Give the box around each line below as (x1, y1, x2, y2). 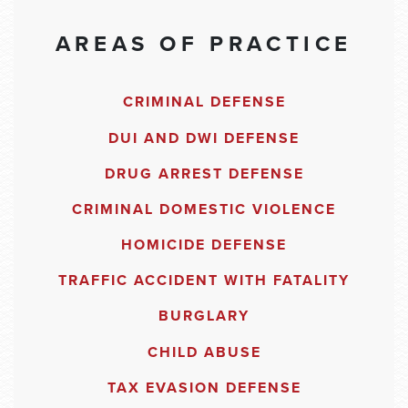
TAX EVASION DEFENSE (107, 378, 301, 397)
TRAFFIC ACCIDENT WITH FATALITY (58, 271, 350, 291)
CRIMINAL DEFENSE (122, 93, 286, 112)
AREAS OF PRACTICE (55, 30, 353, 57)
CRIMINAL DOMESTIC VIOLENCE (72, 199, 336, 219)
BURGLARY (158, 307, 250, 326)
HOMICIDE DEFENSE (121, 236, 287, 255)
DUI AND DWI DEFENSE (108, 128, 300, 148)
